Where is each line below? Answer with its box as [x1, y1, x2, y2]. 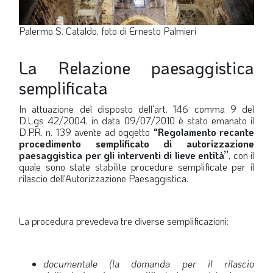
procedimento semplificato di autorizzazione [19, 137, 254, 151]
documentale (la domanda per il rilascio [43, 257, 254, 271]
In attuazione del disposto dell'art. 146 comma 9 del [19, 102, 254, 116]
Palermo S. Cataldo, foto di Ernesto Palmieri [19, 24, 196, 38]
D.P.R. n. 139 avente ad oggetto [19, 126, 154, 139]
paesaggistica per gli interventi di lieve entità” [19, 149, 229, 162]
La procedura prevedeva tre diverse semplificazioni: [19, 214, 229, 228]
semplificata [19, 77, 108, 99]
